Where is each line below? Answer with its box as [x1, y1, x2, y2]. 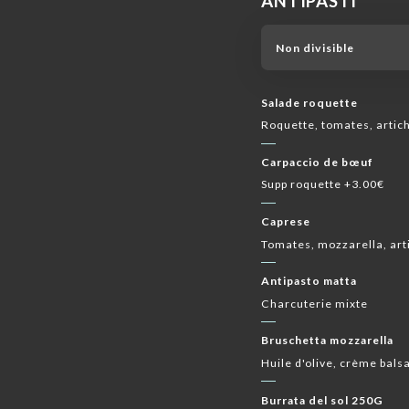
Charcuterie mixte [261, 296, 369, 310]
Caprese [261, 215, 311, 229]
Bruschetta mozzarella [261, 333, 394, 348]
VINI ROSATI [154, 4, 221, 16]
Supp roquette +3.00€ [261, 177, 385, 192]
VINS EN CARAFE [241, 4, 329, 16]
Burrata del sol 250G [261, 393, 384, 407]
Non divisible [275, 40, 354, 55]
